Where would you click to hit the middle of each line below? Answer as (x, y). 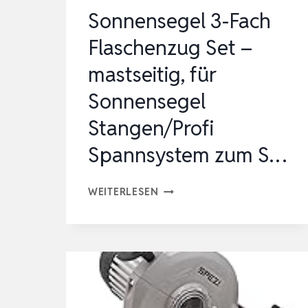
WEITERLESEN (123, 192)
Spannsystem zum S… (187, 155)
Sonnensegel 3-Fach (179, 21)
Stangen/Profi (151, 129)
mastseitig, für (152, 75)
